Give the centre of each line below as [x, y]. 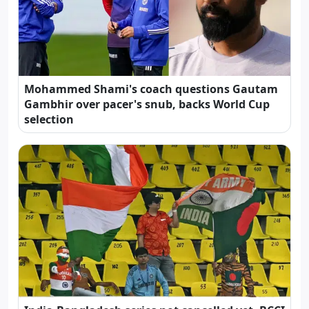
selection [49, 119]
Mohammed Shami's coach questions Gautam [151, 89]
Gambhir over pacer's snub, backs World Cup [147, 104]
